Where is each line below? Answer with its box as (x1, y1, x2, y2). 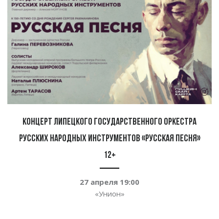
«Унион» (94, 189, 125, 199)
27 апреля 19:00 (80, 177, 139, 187)
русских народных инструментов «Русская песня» (19, 134, 200, 144)
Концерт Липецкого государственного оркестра (22, 117, 197, 128)
